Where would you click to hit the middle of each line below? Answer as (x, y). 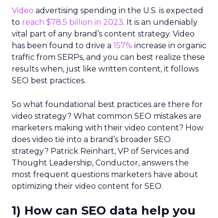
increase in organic (169, 45)
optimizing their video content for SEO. (87, 186)
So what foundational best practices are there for (107, 104)
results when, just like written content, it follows (105, 69)
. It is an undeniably (160, 22)
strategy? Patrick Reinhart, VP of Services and (100, 151)
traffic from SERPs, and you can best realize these (108, 57)
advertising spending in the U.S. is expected (118, 10)
